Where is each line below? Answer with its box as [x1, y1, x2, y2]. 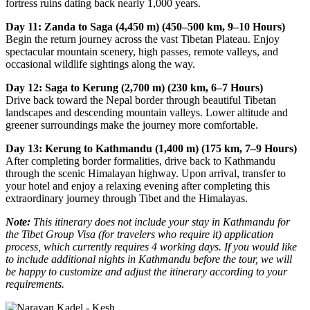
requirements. [6, 278, 64, 290]
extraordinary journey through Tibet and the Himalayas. [6, 192, 248, 204]
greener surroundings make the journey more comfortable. [6, 119, 258, 131]
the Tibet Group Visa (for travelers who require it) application [6, 228, 273, 240]
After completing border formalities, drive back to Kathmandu [6, 155, 275, 167]
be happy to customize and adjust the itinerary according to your [6, 266, 287, 277]
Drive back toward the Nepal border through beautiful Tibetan [6, 94, 276, 106]
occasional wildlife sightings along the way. [6, 58, 195, 70]
